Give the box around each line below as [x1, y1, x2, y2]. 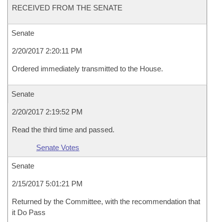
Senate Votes [36, 143, 80, 152]
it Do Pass [12, 208, 46, 217]
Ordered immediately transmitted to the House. [12, 64, 163, 73]
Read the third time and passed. [12, 125, 114, 134]
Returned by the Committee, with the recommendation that [12, 197, 200, 206]
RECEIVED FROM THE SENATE [12, 3, 122, 12]
